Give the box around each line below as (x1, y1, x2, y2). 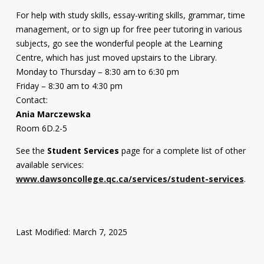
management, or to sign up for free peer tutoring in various (15, 24, 242, 35)
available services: (15, 159, 84, 171)
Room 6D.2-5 (15, 123, 67, 134)
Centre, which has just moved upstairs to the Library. (15, 52, 217, 64)
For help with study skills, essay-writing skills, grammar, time (15, 9, 245, 21)
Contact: (15, 94, 48, 106)
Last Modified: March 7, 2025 (15, 226, 127, 238)
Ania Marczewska (15, 108, 93, 120)
